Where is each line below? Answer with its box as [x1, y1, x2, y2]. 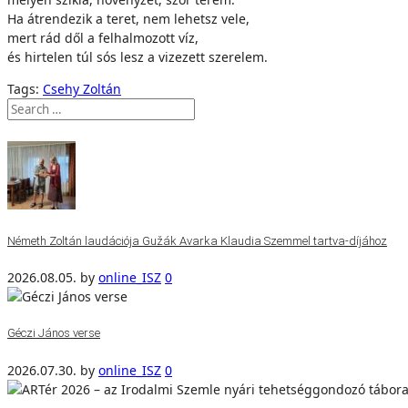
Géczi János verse [7, 326, 100, 341]
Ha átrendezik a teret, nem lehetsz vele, [7, 10, 250, 27]
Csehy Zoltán [43, 80, 121, 97]
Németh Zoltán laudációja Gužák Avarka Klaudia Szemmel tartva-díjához [7, 233, 387, 248]
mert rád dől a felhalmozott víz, [7, 29, 199, 46]
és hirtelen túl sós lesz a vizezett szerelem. [7, 48, 268, 66]
